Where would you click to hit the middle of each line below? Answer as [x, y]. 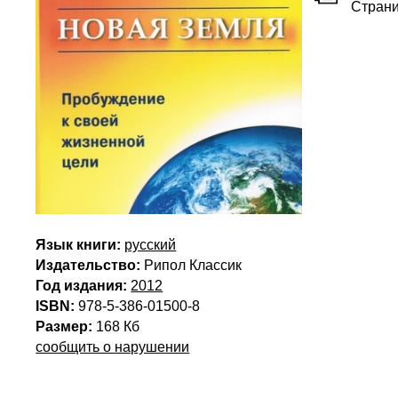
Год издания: [82, 286]
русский [151, 245]
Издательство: [88, 265]
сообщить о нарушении [113, 347]
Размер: [64, 326]
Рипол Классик [193, 265]
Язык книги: [79, 245]
